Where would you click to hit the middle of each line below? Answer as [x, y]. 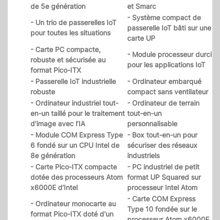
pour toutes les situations [70, 33]
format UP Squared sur [164, 177]
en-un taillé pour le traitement [78, 113]
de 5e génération [58, 6]
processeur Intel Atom [162, 188]
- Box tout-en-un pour [162, 135]
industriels [143, 156]
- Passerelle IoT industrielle [73, 82]
